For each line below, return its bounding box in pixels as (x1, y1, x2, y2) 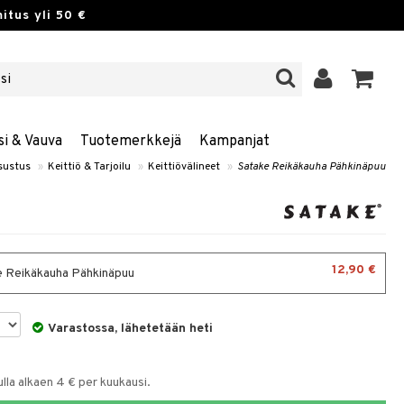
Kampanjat (198, 133, 270, 151)
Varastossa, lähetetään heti (48, 321, 214, 336)
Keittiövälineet (148, 160, 220, 174)
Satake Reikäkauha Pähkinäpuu (237, 160, 386, 174)
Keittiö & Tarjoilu (48, 160, 131, 174)
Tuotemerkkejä (79, 133, 181, 151)
